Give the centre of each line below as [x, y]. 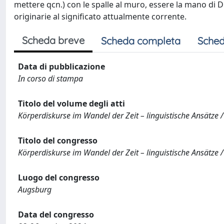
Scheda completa [141, 41]
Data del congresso [56, 214]
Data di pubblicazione [61, 66]
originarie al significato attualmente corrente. [100, 16]
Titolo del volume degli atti [71, 103]
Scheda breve [53, 40]
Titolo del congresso [58, 140]
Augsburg [35, 189]
